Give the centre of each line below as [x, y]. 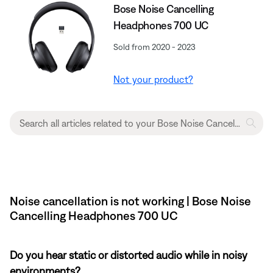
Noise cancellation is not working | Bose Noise [130, 200]
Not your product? [153, 79]
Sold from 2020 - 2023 [155, 47]
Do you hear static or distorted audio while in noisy [129, 255]
